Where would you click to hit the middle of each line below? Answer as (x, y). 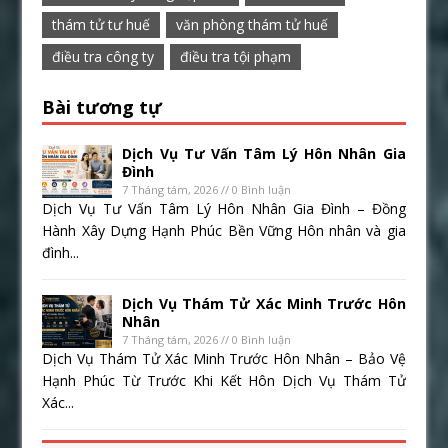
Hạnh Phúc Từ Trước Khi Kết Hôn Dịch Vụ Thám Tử (224, 381)
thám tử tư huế (101, 25)
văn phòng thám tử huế (252, 25)
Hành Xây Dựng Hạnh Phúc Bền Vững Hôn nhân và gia (224, 231)
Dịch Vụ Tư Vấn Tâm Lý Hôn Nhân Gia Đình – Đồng (224, 209)
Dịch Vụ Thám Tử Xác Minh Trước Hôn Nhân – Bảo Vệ (224, 359)
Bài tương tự (102, 107)
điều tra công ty (103, 57)
